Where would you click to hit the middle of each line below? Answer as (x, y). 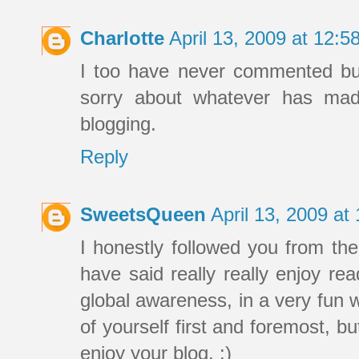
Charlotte (122, 38)
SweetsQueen (143, 215)
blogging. (118, 124)
